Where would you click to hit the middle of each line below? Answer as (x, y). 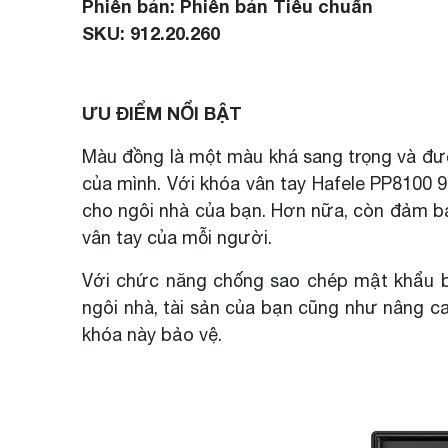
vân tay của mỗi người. (177, 237)
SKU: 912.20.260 (151, 33)
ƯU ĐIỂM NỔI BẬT (162, 113)
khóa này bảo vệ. (152, 334)
